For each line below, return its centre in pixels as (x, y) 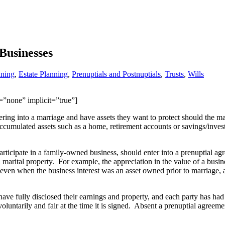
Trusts (174, 74)
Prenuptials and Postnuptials (116, 74)
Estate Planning (43, 74)
